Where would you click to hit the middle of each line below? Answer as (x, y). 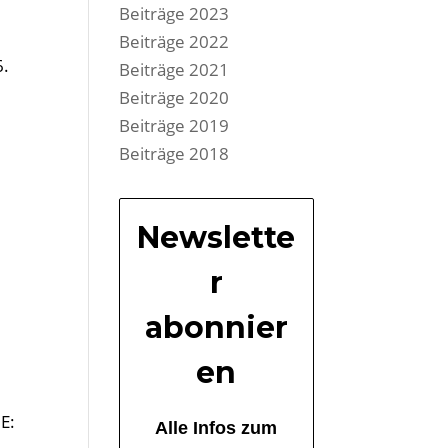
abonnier (216, 328)
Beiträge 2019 (174, 126)
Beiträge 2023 (174, 14)
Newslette (216, 238)
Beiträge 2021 (174, 70)
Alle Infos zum (216, 428)
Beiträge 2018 (174, 154)
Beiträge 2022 (174, 42)
